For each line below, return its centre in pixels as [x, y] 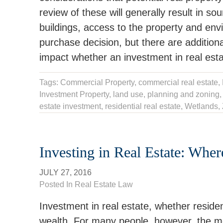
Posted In [57, 184]
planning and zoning [183, 94]
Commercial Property [97, 82]
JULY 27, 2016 [65, 172]
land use [128, 94]
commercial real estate [178, 82]
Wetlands [201, 106]
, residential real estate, [143, 106]
